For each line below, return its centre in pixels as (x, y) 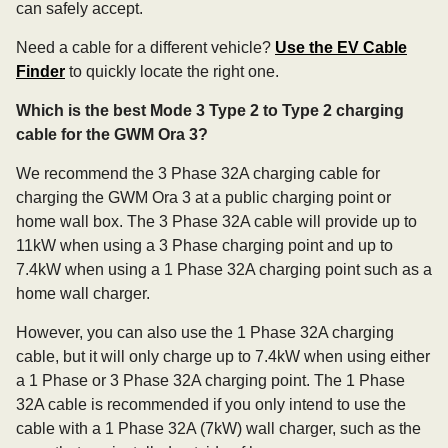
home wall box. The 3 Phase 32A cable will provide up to (216, 221)
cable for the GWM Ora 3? (112, 134)
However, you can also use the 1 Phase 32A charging (205, 332)
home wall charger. (83, 293)
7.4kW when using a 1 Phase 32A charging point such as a (224, 269)
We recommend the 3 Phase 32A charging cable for (198, 173)
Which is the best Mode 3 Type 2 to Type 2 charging (210, 110)
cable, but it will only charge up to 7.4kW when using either (223, 356)
